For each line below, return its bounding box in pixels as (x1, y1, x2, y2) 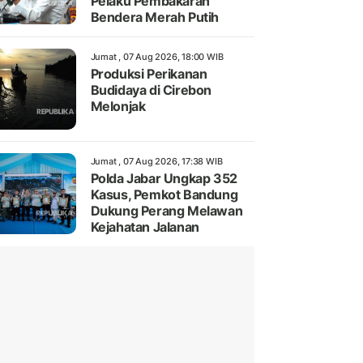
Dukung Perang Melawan (90, 203, 243, 220)
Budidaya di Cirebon (90, 82, 211, 99)
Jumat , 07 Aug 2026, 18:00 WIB (90, 51, 224, 63)
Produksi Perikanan (90, 66, 207, 83)
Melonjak (90, 98, 146, 115)
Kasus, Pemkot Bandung (90, 186, 238, 203)
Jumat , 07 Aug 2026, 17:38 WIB (90, 156, 223, 168)
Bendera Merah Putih (90, 9, 219, 26)
